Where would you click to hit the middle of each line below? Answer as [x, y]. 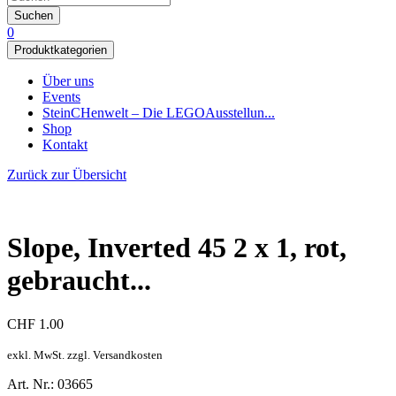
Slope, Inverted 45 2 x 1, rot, [177, 248]
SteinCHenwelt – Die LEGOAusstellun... [159, 113]
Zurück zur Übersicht [67, 175]
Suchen [34, 15]
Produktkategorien [61, 50]
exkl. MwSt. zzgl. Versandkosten [85, 354]
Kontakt [65, 145]
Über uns [68, 81]
